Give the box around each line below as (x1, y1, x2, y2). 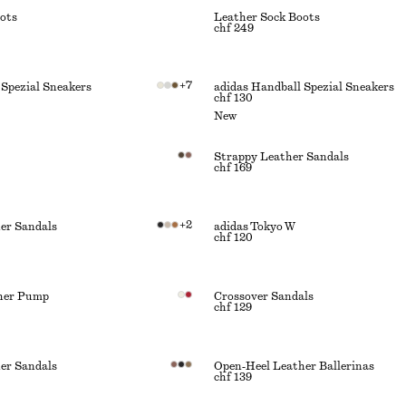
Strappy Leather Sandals (214, 151, 349, 162)
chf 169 (214, 162, 252, 173)
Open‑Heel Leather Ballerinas (214, 361, 374, 372)
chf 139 (214, 372, 252, 382)
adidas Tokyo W (214, 221, 295, 232)
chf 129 (214, 302, 252, 313)
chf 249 (214, 23, 254, 34)
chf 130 (214, 92, 253, 103)
